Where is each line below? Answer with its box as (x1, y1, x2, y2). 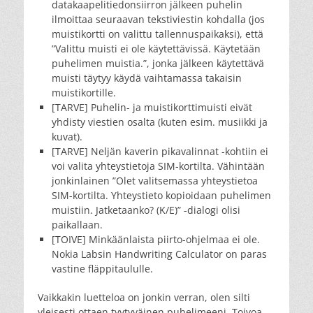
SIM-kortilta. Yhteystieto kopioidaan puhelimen (52, 188, 271, 202)
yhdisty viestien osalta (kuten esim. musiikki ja (52, 115, 268, 129)
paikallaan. (52, 217, 103, 231)
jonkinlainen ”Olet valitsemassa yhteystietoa (52, 173, 258, 187)
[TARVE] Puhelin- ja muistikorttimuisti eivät (52, 100, 252, 114)
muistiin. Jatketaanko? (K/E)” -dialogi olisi (52, 203, 240, 217)
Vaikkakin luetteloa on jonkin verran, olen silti (38, 290, 250, 304)
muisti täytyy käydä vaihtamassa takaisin (52, 71, 242, 85)
